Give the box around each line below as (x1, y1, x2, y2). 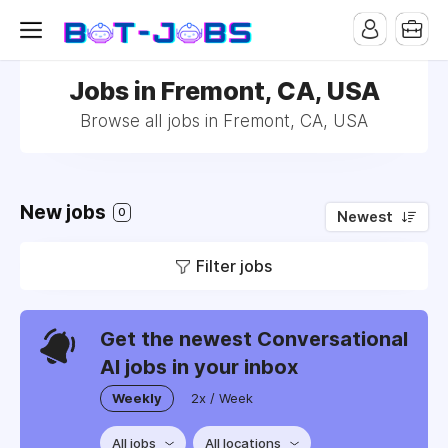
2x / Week (191, 390, 253, 406)
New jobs (20, 201, 110, 224)
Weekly (112, 390, 162, 406)
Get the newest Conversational (100, 327, 408, 351)
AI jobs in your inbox (100, 355, 298, 379)
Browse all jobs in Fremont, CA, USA (80, 111, 368, 131)
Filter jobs (196, 256, 272, 276)
